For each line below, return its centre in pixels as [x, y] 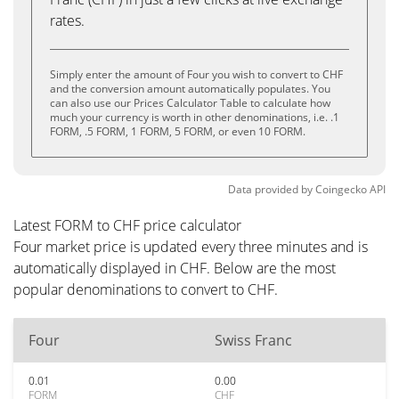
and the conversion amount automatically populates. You [190, 89]
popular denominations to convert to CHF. [146, 289]
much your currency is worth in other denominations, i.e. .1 [195, 117]
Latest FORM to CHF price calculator [127, 225]
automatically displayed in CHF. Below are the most [175, 268]
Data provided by [270, 189]
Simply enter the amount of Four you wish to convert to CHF [196, 74]
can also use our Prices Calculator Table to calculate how [190, 103]
